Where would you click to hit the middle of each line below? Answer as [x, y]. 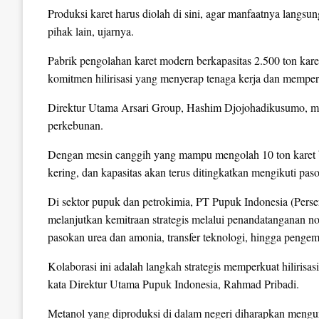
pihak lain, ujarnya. [91, 31]
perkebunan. [75, 125]
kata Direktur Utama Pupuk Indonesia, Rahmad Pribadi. [173, 283]
